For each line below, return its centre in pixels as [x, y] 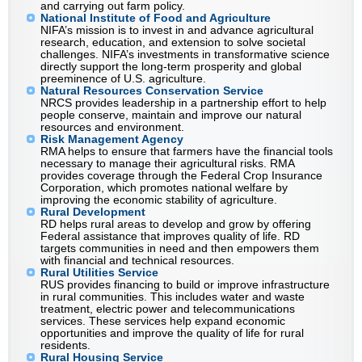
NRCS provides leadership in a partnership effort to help [183, 103]
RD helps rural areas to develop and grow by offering [176, 224]
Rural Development [93, 212]
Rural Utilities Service [99, 273]
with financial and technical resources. [137, 261]
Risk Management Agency [112, 139]
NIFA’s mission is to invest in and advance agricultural [177, 30]
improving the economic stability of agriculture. [159, 200]
